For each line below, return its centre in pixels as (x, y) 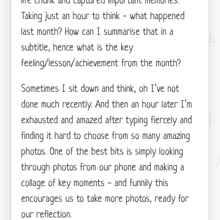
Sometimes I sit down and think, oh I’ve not (100, 89)
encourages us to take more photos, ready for (105, 199)
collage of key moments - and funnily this (95, 184)
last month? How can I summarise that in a (97, 32)
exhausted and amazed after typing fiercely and (107, 121)
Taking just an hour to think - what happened (103, 17)
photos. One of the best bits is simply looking (102, 152)
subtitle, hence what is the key (77, 48)
